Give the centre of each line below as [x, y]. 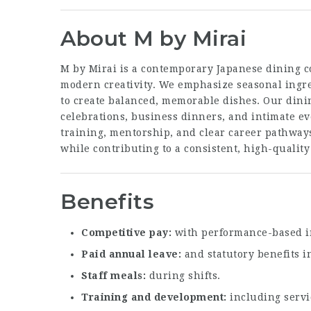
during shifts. [183, 276]
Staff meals [112, 276]
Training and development [152, 297]
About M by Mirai [153, 38]
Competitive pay [125, 233]
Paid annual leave [130, 254]
